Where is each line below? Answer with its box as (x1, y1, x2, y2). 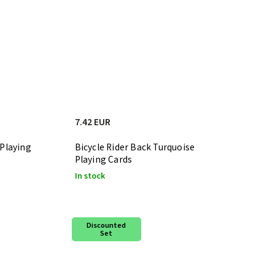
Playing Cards (74, 152, 133, 166)
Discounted (87, 219, 126, 231)
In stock (74, 169, 105, 182)
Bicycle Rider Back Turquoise (74, 140, 195, 154)
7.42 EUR (74, 115, 110, 129)
